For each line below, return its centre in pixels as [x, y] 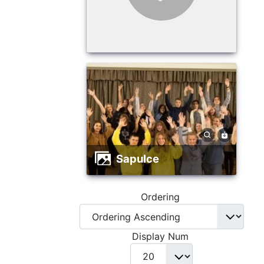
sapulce [141, 159]
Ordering [161, 197]
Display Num [161, 237]
